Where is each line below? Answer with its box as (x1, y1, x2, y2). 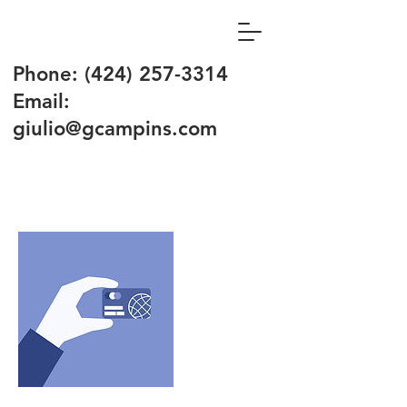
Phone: (13, 62, 84, 86)
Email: (13, 89, 76, 114)
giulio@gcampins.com (13, 116, 217, 141)
